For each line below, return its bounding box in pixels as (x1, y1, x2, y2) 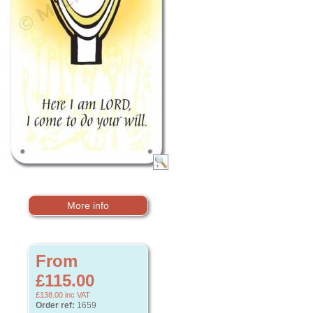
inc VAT (63, 291, 90, 299)
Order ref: (36, 300, 75, 310)
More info (67, 200, 109, 211)
